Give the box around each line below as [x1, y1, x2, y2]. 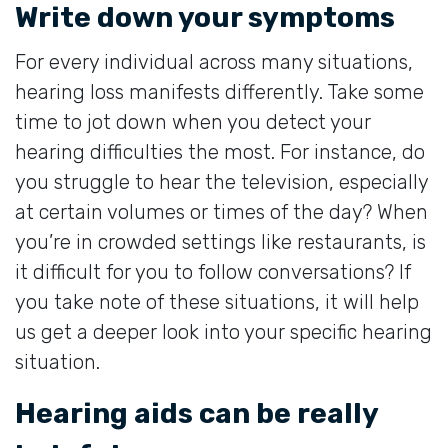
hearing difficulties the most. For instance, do [15, 139, 425, 164]
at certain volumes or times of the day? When [15, 199, 428, 224]
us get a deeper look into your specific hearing [15, 319, 432, 344]
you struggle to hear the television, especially [15, 169, 428, 194]
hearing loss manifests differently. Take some [15, 79, 424, 104]
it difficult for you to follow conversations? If [15, 259, 411, 284]
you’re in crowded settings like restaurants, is [15, 229, 426, 254]
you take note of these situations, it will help [15, 289, 419, 314]
